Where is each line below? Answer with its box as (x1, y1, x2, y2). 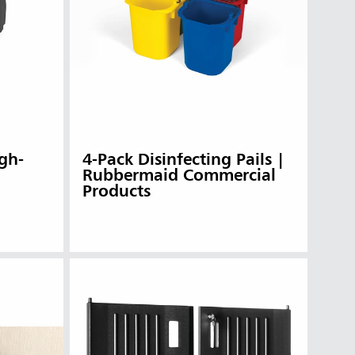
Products (82, 184, 151, 201)
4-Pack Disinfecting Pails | (82, 152, 284, 170)
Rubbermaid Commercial (82, 168, 276, 185)
